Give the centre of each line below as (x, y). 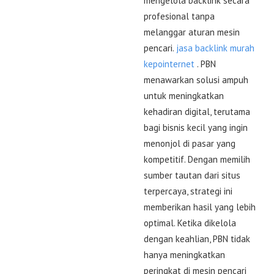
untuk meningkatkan (184, 95)
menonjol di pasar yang (190, 143)
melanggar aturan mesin (192, 32)
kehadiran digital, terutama (197, 111)
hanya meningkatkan (184, 254)
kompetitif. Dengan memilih (197, 159)
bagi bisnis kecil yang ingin (196, 127)
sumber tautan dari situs (192, 175)
